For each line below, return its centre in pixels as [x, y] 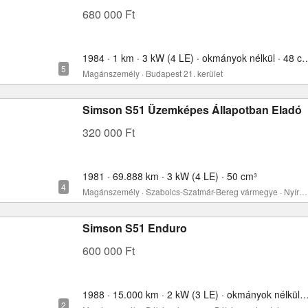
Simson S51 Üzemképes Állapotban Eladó [192, 110]
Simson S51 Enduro [135, 228]
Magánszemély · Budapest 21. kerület [153, 73]
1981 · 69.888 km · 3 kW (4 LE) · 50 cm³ [170, 176]
